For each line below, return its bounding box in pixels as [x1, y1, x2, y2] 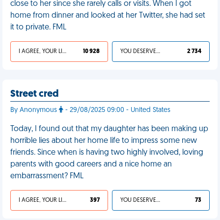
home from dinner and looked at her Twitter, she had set [10, 12, 205, 20]
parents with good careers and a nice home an [10, 161, 172, 168]
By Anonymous [10, 107, 59, 114]
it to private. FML [10, 24, 66, 31]
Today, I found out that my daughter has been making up [10, 125, 208, 133]
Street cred [10, 89, 59, 99]
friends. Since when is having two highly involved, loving [10, 149, 203, 157]
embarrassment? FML [10, 172, 83, 180]
